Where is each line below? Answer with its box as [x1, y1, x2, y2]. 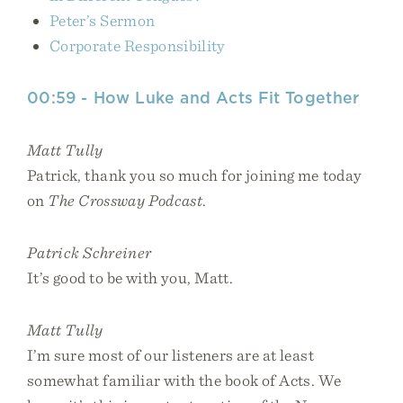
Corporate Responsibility [49, 36, 226, 55]
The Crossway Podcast [48, 191, 203, 210]
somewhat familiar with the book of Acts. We [27, 371, 342, 390]
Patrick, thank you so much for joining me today [27, 166, 363, 184]
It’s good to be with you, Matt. [27, 268, 233, 287]
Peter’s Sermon [49, 11, 156, 30]
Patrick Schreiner [27, 243, 152, 262]
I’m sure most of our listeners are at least [27, 345, 314, 364]
